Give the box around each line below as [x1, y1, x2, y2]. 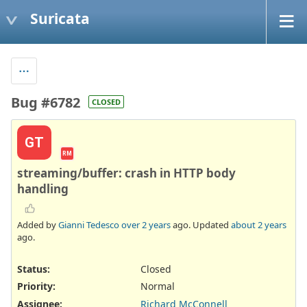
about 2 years [231, 219, 286, 232]
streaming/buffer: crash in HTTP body [17, 164, 236, 181]
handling [17, 180, 69, 197]
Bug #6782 [11, 93, 80, 112]
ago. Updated [171, 219, 231, 232]
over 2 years [121, 219, 171, 232]
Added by [17, 219, 58, 232]
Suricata [30, 8, 90, 28]
